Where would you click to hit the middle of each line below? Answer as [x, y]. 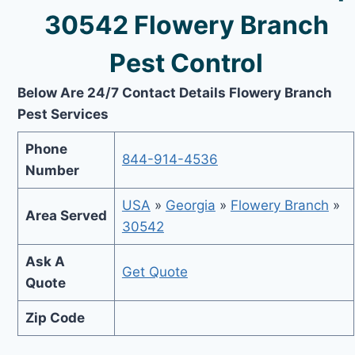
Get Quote [155, 272]
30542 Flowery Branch [186, 25]
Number [52, 170]
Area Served [66, 216]
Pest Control [187, 63]
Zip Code [55, 318]
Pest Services [63, 114]
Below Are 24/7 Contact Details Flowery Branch [175, 92]
